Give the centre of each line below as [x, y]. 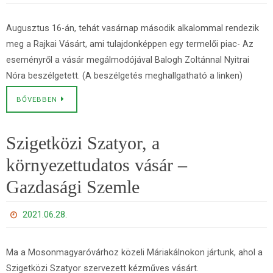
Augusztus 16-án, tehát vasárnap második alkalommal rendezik [133, 28]
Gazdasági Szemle [73, 187]
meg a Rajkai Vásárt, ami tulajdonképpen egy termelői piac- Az [130, 44]
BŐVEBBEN [37, 99]
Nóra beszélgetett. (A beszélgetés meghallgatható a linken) [124, 76]
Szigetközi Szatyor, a [83, 143]
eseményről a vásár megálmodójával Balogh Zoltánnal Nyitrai [128, 60]
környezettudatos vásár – [97, 165]
